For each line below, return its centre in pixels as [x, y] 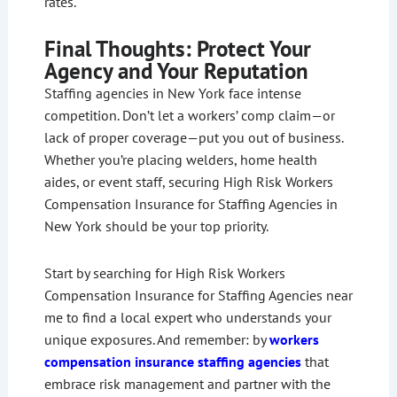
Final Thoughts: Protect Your [177, 49]
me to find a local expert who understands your [187, 318]
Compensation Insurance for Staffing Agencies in [191, 204]
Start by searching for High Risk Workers [164, 273]
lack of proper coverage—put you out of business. [193, 138]
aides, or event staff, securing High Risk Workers [188, 182]
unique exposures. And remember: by [156, 340]
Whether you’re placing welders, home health [180, 160]
